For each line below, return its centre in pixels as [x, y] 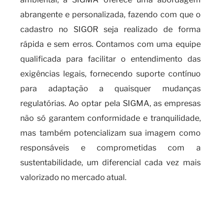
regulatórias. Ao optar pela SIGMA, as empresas [110, 103]
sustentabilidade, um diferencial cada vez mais [110, 163]
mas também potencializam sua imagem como [110, 133]
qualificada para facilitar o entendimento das [110, 59]
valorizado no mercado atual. [74, 177]
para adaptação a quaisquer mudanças [110, 89]
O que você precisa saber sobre [110, 200]
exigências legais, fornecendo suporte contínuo [110, 74]
